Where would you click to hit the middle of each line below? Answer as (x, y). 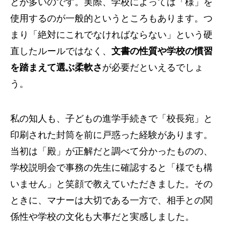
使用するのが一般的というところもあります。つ (111, 18)
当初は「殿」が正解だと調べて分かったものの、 (111, 151)
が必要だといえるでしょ (153, 67)
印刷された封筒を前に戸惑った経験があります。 (111, 135)
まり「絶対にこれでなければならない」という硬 (111, 35)
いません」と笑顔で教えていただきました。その (111, 184)
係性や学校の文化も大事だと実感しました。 (102, 216)
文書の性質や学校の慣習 (162, 51)
